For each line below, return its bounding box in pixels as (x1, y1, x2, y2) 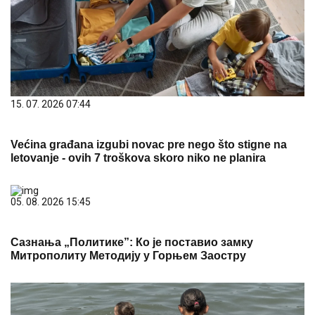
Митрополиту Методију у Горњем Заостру (11, 250, 246, 262)
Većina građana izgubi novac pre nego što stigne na (11, 139, 287, 151)
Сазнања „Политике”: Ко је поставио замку (11, 236, 253, 249)
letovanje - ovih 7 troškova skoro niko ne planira (11, 152, 266, 165)
